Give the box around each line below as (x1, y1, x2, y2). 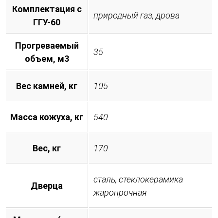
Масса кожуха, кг (10, 111, 83, 122)
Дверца (31, 180, 63, 191)
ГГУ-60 (33, 17, 60, 27)
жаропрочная (93, 187, 147, 198)
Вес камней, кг (16, 80, 77, 91)
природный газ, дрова (93, 10, 180, 20)
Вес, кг (33, 143, 61, 153)
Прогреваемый (15, 40, 79, 51)
